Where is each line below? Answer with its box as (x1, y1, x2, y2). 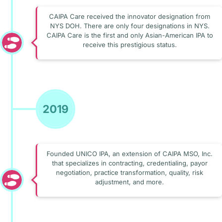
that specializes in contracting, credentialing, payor (52, 159, 208, 167)
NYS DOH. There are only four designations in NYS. (50, 21, 210, 30)
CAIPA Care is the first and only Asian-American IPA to (46, 31, 213, 39)
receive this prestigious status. (82, 40, 177, 49)
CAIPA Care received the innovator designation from (49, 12, 210, 20)
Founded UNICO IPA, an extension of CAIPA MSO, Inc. (47, 149, 213, 158)
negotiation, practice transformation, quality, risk (56, 168, 203, 176)
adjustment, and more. (95, 177, 164, 186)
